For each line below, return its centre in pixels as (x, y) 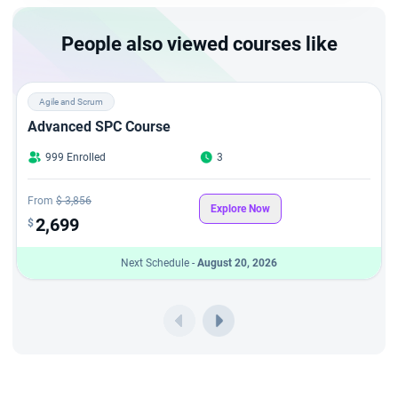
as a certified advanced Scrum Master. (136, 11)
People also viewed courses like (199, 44)
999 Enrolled (76, 157)
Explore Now (240, 208)
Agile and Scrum (71, 101)
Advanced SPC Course (99, 126)
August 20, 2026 (237, 263)
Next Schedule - (159, 263)
